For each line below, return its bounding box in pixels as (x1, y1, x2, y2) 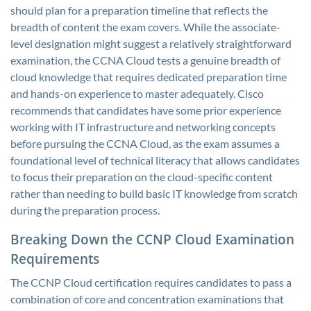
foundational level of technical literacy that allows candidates (10, 153, 300, 167)
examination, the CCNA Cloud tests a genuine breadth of (10, 53, 280, 67)
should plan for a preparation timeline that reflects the (10, 3, 268, 17)
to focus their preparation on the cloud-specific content (10, 170, 273, 183)
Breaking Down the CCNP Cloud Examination (10, 230, 294, 248)
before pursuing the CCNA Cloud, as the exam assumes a (10, 137, 280, 150)
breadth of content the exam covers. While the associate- (10, 20, 280, 33)
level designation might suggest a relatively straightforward (10, 37, 292, 50)
